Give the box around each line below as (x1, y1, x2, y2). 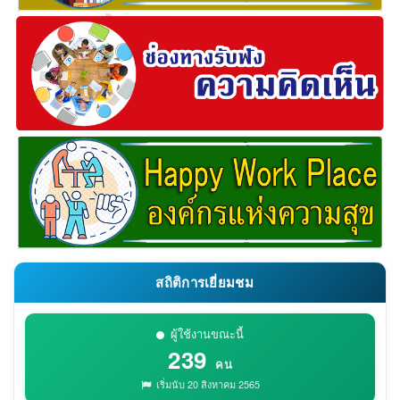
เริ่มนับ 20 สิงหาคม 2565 (153, 377, 260, 392)
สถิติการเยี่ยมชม (152, 272, 254, 293)
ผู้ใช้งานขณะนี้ (171, 325, 244, 343)
